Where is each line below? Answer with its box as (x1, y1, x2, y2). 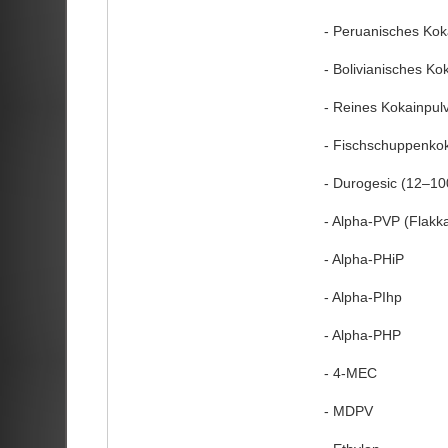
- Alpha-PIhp (323, 288, 402, 305)
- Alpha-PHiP (323, 250, 404, 267)
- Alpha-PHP (323, 326, 401, 343)
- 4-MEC (323, 364, 377, 381)
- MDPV (323, 402, 373, 419)
